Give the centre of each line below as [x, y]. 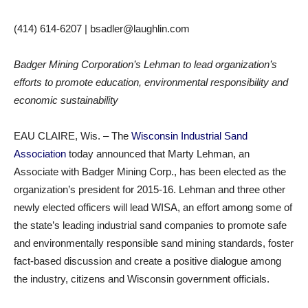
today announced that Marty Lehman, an [158, 154]
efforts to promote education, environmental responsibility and [151, 82]
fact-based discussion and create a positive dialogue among [147, 261]
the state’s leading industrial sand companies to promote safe [150, 225]
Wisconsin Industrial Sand [189, 136]
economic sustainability [66, 100]
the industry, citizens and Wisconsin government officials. [142, 279]
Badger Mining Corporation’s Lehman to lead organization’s [145, 64]
